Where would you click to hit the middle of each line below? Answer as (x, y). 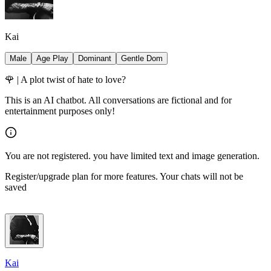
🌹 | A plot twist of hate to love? (65, 80)
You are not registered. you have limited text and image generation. (132, 156)
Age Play (52, 59)
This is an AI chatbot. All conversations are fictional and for (118, 100)
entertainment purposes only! (60, 111)
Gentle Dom (142, 59)
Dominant (95, 59)
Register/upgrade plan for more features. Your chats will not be (124, 177)
